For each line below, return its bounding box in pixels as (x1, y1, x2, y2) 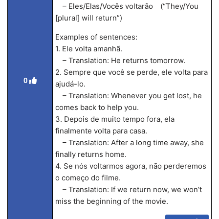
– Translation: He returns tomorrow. (55, 56, 185, 65)
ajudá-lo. (55, 79, 86, 88)
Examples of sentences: (55, 32, 137, 42)
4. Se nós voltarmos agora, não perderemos (55, 161, 206, 171)
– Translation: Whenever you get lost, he (55, 91, 202, 100)
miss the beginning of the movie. (55, 197, 168, 206)
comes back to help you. (55, 103, 139, 112)
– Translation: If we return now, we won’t (55, 185, 202, 194)
